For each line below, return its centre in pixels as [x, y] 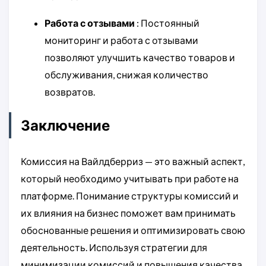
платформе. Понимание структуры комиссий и [130, 195]
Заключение [65, 125]
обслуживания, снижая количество [126, 75]
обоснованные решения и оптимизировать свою [133, 230]
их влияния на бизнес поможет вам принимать [128, 213]
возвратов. [70, 92]
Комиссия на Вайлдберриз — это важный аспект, [133, 161]
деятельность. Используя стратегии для [114, 247]
